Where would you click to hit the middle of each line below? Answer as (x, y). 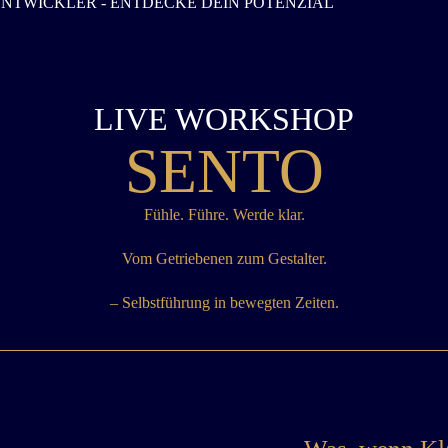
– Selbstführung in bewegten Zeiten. (224, 303)
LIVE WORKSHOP (224, 119)
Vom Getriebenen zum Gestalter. (224, 259)
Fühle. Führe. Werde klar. (224, 215)
